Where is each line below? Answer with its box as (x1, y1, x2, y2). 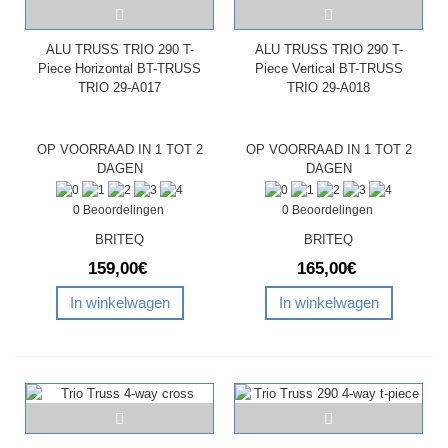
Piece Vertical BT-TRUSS (254, 61, 403, 77)
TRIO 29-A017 (78, 80, 161, 96)
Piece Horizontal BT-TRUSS (38, 61, 201, 77)
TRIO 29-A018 (287, 80, 370, 96)
